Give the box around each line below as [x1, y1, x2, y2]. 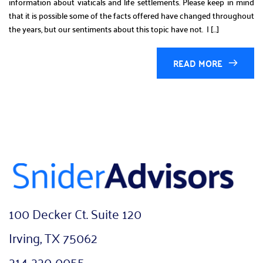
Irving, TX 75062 [9, 225, 97, 249]
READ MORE [173, 54, 222, 72]
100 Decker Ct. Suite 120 [9, 201, 141, 225]
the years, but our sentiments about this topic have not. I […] [9, 21, 219, 36]
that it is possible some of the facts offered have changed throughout [9, 7, 254, 23]
